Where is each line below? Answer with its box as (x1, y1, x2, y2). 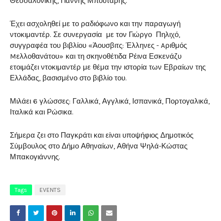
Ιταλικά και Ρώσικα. (10, 108, 74, 117)
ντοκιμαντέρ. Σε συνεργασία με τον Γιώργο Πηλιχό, (10, 30, 180, 39)
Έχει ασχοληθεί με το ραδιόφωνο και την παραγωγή (10, 19, 181, 29)
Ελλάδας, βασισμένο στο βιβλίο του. (10, 74, 127, 83)
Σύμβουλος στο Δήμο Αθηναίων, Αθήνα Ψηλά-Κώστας (10, 142, 187, 151)
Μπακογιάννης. (10, 152, 60, 162)
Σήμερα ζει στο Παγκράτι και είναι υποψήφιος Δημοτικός (10, 131, 193, 140)
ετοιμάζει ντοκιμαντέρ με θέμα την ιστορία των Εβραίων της (10, 63, 206, 72)
